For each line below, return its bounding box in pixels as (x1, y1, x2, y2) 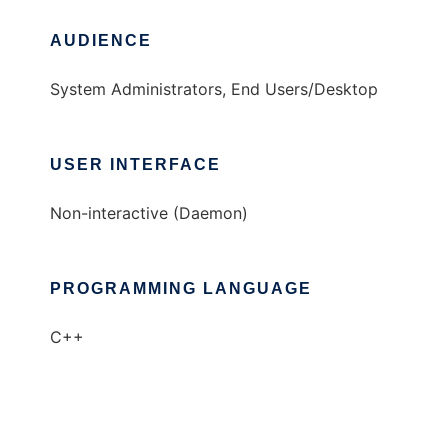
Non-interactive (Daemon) (50, 203, 248, 224)
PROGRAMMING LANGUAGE (50, 280, 312, 298)
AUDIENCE (50, 32, 152, 50)
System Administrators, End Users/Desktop (50, 79, 378, 100)
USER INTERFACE (50, 156, 221, 174)
